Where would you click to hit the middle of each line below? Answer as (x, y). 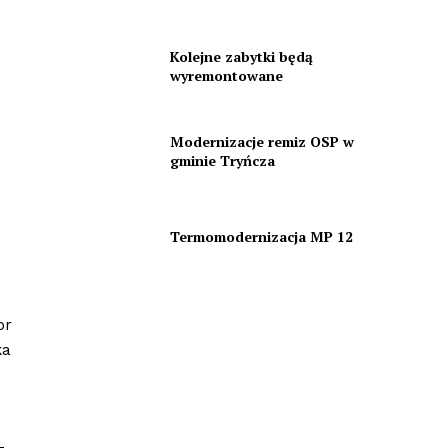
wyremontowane (226, 75)
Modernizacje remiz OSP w (261, 142)
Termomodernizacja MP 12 (261, 237)
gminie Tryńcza (222, 161)
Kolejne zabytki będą (241, 56)
